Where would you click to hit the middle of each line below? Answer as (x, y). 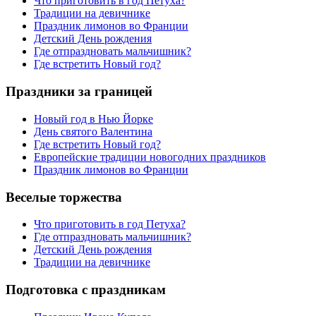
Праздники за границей (79, 92)
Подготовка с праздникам (86, 289)
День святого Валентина (93, 131)
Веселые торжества (64, 197)
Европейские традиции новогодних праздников (150, 157)
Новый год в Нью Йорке (93, 119)
